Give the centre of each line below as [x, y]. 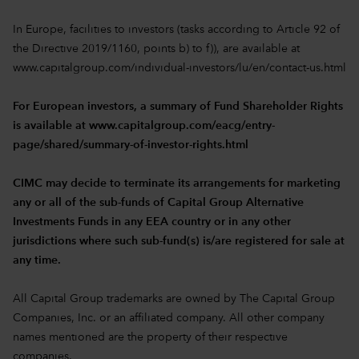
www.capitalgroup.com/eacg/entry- [182, 125]
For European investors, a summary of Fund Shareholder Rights [178, 106]
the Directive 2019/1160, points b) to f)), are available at [156, 48]
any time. [37, 260]
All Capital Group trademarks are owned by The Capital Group [174, 298]
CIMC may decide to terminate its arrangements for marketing [177, 183]
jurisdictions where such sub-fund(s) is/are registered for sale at [179, 241]
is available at [51, 125]
